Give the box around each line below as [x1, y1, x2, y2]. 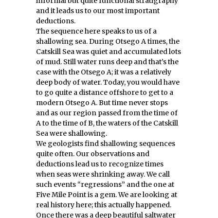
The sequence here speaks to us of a [36, 27, 157, 36]
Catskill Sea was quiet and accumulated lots [36, 47, 181, 56]
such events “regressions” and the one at [36, 180, 174, 189]
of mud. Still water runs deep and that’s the [36, 57, 179, 66]
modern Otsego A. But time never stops [36, 98, 168, 107]
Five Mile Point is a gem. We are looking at [36, 190, 177, 199]
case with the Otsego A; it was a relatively [36, 68, 171, 76]
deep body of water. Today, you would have [36, 78, 180, 87]
